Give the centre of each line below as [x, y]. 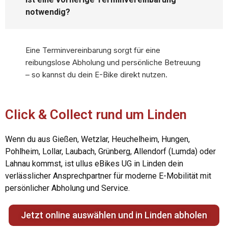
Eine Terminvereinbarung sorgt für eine [93, 50]
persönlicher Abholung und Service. [67, 188]
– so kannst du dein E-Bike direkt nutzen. [96, 75]
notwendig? [48, 12]
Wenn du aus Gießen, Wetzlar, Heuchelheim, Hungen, [97, 139]
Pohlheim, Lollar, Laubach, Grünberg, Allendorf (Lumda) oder [110, 152]
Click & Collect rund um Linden [96, 115]
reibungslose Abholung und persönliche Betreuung [113, 63]
